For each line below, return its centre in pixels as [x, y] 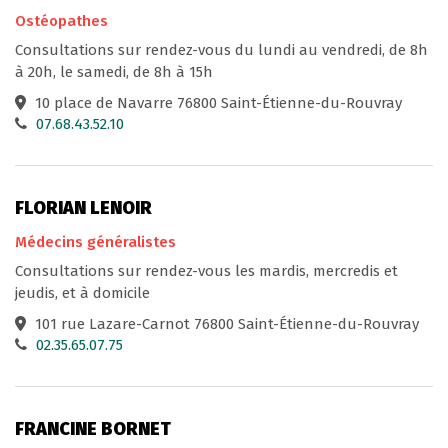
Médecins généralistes [95, 241]
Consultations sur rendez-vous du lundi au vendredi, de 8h [221, 50]
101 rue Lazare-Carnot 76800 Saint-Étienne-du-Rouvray [225, 323]
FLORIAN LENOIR [83, 208]
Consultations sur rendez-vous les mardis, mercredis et [206, 270]
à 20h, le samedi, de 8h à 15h [114, 72]
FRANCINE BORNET [93, 428]
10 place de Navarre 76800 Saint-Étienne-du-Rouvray [216, 103]
